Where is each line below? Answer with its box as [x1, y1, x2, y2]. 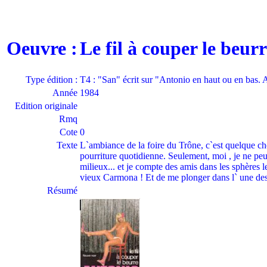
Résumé [47, 185, 77, 195]
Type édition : [26, 74, 77, 85]
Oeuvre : [7, 38, 77, 59]
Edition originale [15, 101, 77, 111]
